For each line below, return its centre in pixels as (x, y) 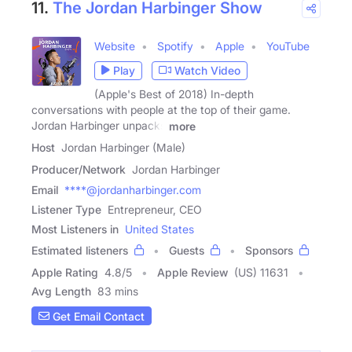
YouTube (288, 46)
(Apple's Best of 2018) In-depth (174, 93)
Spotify (175, 46)
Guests (187, 251)
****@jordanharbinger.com (133, 190)
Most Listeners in (75, 229)
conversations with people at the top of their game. (161, 109)
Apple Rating (65, 273)
